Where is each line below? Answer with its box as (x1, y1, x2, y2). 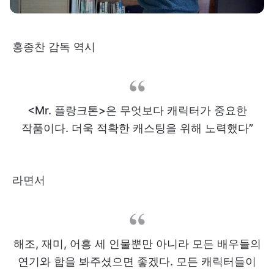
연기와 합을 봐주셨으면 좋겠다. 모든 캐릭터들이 (18, 254, 256, 268)
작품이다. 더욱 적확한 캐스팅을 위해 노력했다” (21, 121, 253, 135)
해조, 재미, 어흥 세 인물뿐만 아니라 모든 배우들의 (13, 237, 261, 250)
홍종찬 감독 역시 (12, 40, 95, 53)
